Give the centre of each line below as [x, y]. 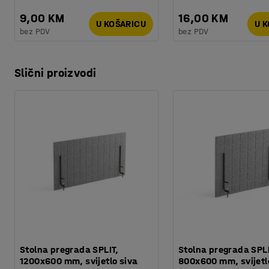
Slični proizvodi [56, 73]
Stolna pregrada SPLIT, [69, 249]
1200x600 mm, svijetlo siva [79, 261]
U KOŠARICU [121, 24]
